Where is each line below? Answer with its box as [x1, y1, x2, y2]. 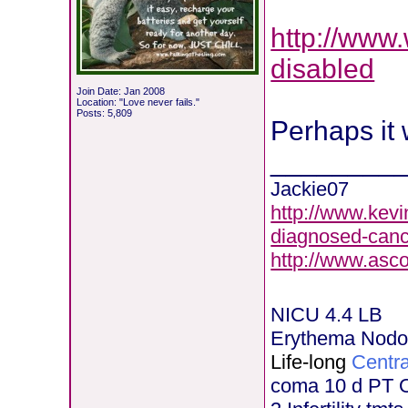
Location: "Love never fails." [76, 97, 200, 107]
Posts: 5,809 [76, 107, 133, 118]
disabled [270, 54, 375, 85]
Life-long [270, 351, 347, 374]
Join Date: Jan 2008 [76, 86, 166, 97]
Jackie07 [270, 178, 350, 201]
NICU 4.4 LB [270, 303, 383, 327]
